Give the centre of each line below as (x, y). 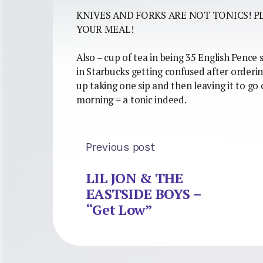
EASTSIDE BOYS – (144, 194)
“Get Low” (119, 210)
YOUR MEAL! (105, 29)
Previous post (120, 147)
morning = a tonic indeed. (131, 100)
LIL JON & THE (134, 178)
